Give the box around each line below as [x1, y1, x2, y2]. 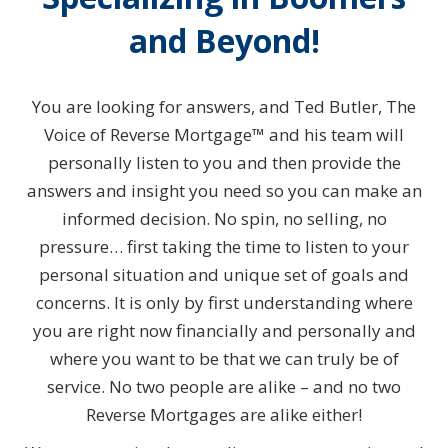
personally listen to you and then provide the [47, 150, 401, 174]
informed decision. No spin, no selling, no [61, 206, 387, 230]
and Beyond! [128, 18, 320, 62]
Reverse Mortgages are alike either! [86, 402, 362, 426]
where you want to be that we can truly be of [49, 346, 399, 370]
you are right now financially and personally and [32, 318, 416, 342]
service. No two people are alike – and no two [47, 374, 401, 398]
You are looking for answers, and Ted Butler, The [32, 94, 416, 118]
